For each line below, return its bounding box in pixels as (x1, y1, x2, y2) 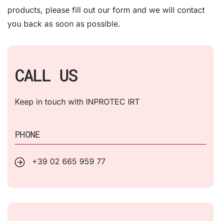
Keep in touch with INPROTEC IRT (15, 96, 140, 107)
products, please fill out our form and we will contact (7, 4, 205, 15)
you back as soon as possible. (7, 18, 120, 29)
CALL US (15, 63, 77, 86)
